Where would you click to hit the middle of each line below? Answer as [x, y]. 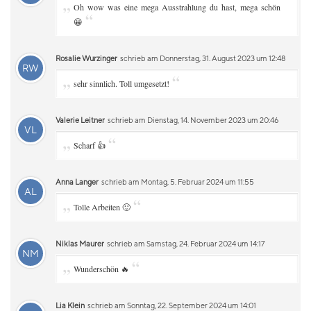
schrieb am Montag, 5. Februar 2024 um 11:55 [177, 182]
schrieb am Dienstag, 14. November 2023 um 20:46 [192, 120]
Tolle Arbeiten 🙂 [102, 207]
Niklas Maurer [80, 243]
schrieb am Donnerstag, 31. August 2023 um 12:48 [202, 58]
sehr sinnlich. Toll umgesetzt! [121, 83]
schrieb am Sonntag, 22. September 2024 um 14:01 [171, 305]
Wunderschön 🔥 [101, 269]
